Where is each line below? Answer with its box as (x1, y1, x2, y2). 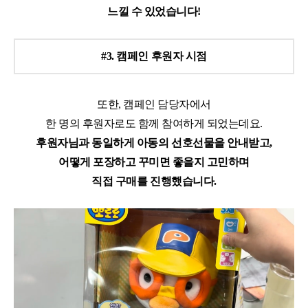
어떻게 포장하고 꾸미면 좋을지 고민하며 (58, 156, 250, 168)
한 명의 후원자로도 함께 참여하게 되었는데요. (45, 118, 263, 130)
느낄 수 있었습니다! (107, 5, 201, 18)
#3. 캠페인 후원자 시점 (101, 50, 207, 63)
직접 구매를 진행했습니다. (91, 175, 217, 188)
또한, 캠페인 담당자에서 (97, 98, 211, 111)
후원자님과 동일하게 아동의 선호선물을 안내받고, (36, 137, 272, 149)
